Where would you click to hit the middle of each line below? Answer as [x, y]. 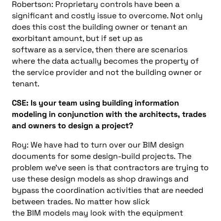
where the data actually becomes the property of [105, 61]
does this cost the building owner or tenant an [100, 27]
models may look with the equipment [113, 213]
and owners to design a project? [74, 126]
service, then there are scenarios [126, 50]
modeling [29, 114]
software [29, 50]
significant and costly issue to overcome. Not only [107, 16]
